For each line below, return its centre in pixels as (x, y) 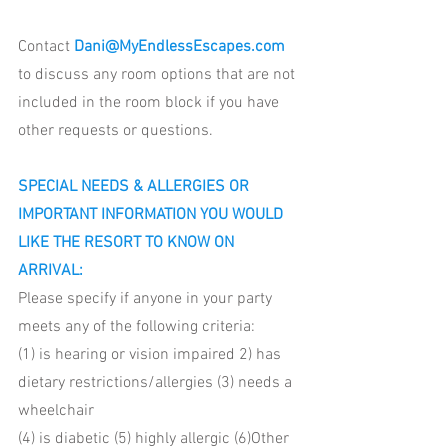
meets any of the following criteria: (136, 327)
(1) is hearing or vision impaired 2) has (151, 355)
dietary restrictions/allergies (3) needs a (157, 383)
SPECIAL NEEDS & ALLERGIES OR (135, 187)
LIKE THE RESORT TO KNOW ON (128, 243)
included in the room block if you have (150, 103)
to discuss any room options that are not (158, 75)
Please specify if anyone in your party (147, 299)
